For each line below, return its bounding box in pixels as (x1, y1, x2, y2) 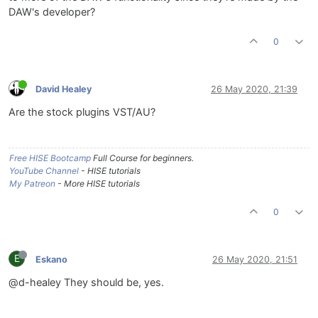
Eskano (35, 253, 67, 265)
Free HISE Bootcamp (9, 153, 91, 164)
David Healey (35, 83, 92, 94)
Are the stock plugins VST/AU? (9, 106, 155, 119)
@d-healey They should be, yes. (9, 276, 164, 290)
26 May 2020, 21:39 (211, 83, 297, 94)
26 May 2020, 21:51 (212, 253, 297, 265)
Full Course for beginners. (91, 153, 194, 164)
